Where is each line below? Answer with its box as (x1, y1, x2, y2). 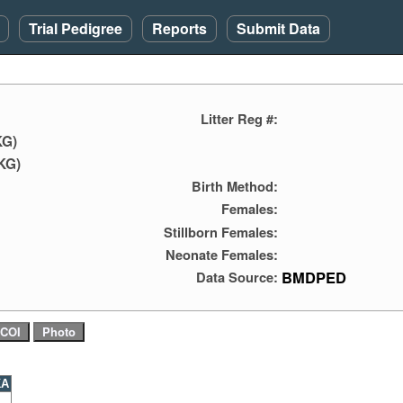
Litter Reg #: (201, 109, 278, 130)
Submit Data (237, 18, 320, 39)
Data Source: (196, 266, 278, 287)
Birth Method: (192, 176, 278, 197)
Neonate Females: (166, 244, 278, 264)
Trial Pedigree (29, 18, 122, 39)
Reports (152, 18, 207, 39)
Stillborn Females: (164, 221, 278, 242)
